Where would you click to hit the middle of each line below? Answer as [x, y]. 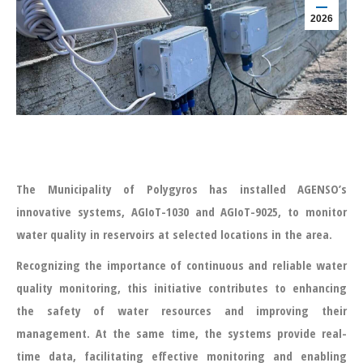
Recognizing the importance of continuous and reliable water [181, 265]
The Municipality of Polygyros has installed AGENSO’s [181, 189]
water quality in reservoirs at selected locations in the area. [174, 234]
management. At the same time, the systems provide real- [181, 333]
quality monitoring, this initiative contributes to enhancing [181, 288]
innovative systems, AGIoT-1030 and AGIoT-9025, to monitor [181, 211]
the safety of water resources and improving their [181, 310]
